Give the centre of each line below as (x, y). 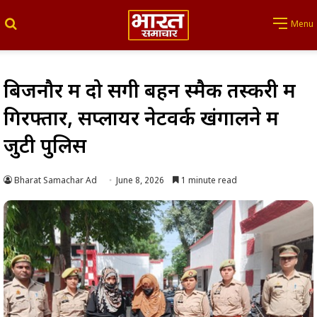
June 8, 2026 (140, 181)
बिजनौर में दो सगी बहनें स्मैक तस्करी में (150, 92)
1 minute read (208, 181)
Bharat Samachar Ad (56, 181)
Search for (44, 24)
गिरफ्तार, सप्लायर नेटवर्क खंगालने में (141, 120)
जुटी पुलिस (45, 148)
